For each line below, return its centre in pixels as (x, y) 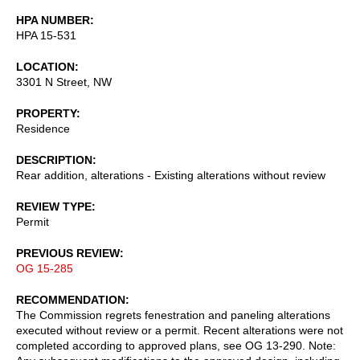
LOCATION (45, 66)
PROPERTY (46, 113)
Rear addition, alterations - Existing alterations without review (171, 175)
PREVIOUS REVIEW (68, 253)
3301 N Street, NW (64, 82)
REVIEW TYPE (54, 206)
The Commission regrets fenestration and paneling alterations (173, 315)
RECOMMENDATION (71, 299)
